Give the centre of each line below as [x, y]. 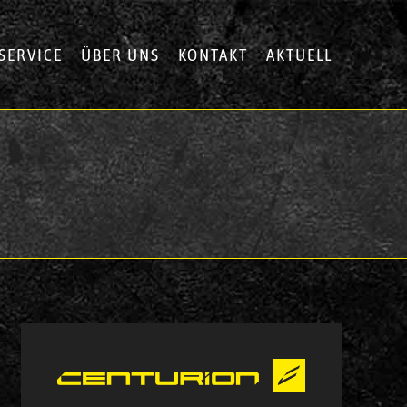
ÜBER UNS [120, 55]
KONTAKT [213, 55]
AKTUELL [299, 55]
